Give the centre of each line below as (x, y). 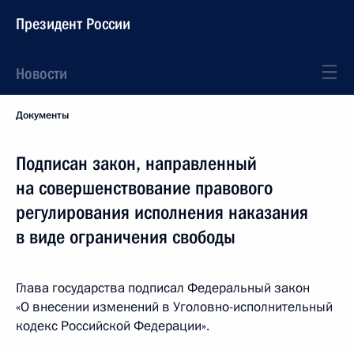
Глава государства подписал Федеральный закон (163, 288)
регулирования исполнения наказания (162, 213)
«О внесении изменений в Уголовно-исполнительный (174, 307)
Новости (41, 73)
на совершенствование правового (144, 188)
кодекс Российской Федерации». (113, 326)
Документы (42, 115)
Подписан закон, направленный (136, 164)
